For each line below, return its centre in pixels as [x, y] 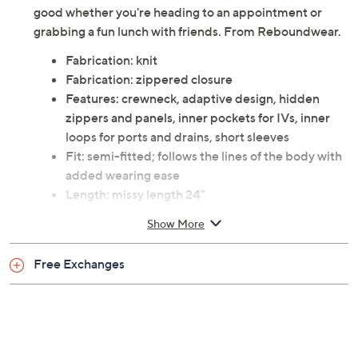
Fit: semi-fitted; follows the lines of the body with [204, 156]
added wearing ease [123, 175]
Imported [93, 271]
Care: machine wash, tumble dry [157, 233]
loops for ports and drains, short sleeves [177, 137]
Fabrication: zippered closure [149, 80]
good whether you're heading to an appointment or [178, 12]
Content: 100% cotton [128, 214]
